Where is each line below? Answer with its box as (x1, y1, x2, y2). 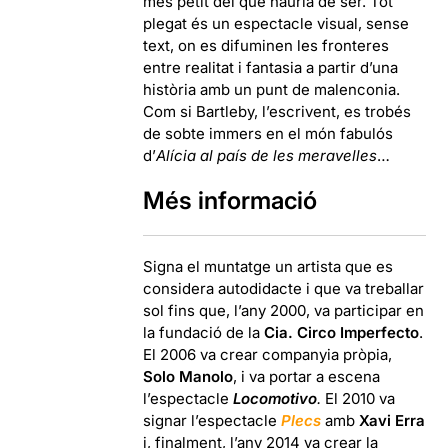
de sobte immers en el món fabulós (143, 123, 394, 143)
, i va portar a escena (233, 366, 381, 386)
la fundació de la (143, 322, 265, 342)
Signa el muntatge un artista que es (143, 256, 394, 276)
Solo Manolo (143, 366, 234, 386)
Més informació (143, 185, 318, 215)
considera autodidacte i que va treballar (143, 278, 425, 298)
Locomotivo (233, 388, 318, 408)
